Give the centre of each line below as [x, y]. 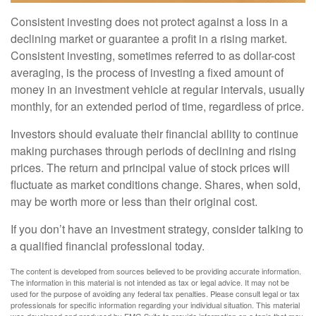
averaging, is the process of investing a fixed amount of [147, 73]
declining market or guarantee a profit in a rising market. [149, 39]
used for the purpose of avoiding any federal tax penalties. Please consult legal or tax [155, 294]
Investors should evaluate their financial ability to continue [154, 134]
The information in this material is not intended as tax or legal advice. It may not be [150, 282]
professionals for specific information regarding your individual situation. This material [155, 305]
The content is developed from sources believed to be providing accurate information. [156, 271]
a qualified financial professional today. [108, 246]
